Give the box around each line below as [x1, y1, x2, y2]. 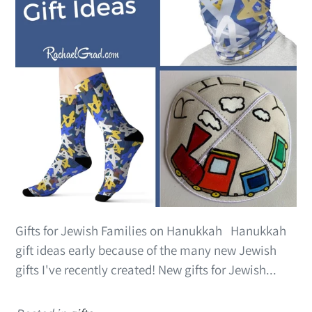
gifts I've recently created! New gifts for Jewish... [15, 261, 276, 279]
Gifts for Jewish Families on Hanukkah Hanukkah [15, 222, 286, 240]
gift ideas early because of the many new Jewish [15, 242, 276, 259]
